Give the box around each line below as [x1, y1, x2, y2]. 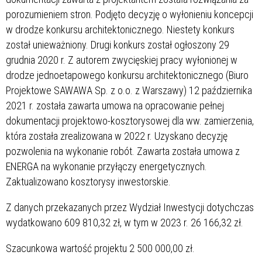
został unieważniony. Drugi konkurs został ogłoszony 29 [6, 38, 229, 51]
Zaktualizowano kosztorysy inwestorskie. [6, 175, 171, 188]
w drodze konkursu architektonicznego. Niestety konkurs [6, 23, 235, 36]
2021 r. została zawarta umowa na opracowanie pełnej [6, 99, 224, 112]
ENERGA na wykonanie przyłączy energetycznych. [6, 160, 207, 173]
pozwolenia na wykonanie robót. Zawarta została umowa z [6, 144, 240, 157]
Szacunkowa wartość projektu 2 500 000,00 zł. [6, 242, 195, 254]
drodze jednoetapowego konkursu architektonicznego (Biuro [6, 68, 249, 81]
